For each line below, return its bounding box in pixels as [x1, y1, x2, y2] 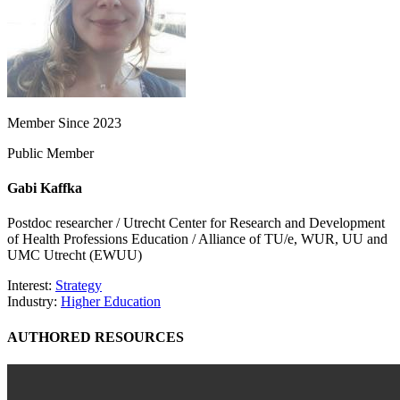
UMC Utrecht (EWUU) [7, 247, 142, 263]
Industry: [7, 294, 61, 310]
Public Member [7, 145, 94, 161]
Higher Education [61, 294, 161, 310]
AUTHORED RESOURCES [7, 329, 184, 345]
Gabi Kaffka [7, 180, 82, 196]
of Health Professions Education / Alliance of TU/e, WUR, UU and [7, 231, 387, 247]
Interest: [7, 278, 55, 294]
